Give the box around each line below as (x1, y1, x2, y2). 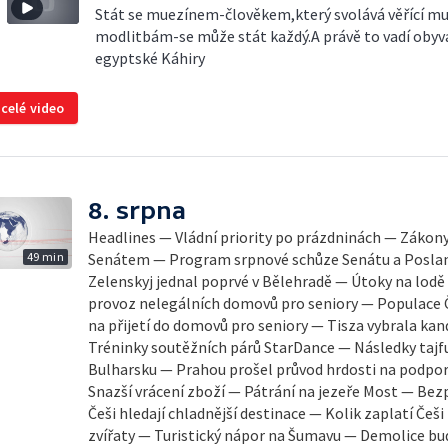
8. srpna (88, 197, 186, 224)
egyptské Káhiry (95, 48, 205, 68)
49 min (26, 249, 64, 264)
